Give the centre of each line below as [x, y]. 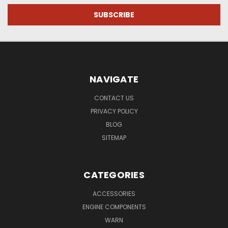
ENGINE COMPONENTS [114, 207]
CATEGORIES [114, 175]
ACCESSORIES [114, 194]
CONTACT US [114, 98]
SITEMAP [114, 138]
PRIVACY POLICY [114, 111]
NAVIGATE [114, 79]
